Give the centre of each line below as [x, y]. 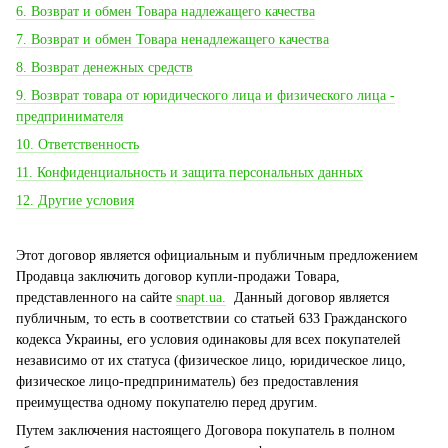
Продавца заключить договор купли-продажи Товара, [178, 276]
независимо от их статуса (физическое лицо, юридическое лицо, [211, 360]
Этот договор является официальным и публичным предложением [217, 255]
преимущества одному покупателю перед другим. [167, 402]
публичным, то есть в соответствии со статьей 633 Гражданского [211, 318]
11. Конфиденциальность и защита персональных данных [189, 172]
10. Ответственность [77, 144]
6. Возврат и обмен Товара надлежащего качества [165, 11]
